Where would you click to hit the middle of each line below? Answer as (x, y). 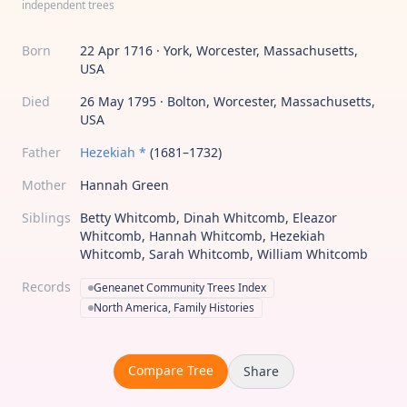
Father (41, 152)
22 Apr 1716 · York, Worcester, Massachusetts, (219, 50)
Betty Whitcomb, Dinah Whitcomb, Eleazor (208, 218)
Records (46, 287)
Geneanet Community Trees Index (180, 288)
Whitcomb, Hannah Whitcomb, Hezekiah (203, 236)
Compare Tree (170, 370)
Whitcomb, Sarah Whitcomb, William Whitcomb (224, 254)
